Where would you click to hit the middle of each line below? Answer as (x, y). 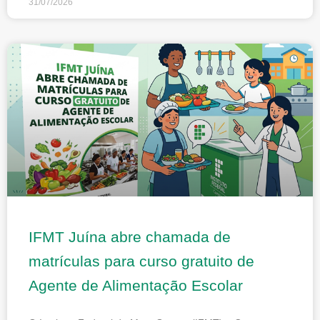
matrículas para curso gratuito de (141, 261)
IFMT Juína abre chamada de (130, 236)
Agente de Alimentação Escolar (136, 285)
